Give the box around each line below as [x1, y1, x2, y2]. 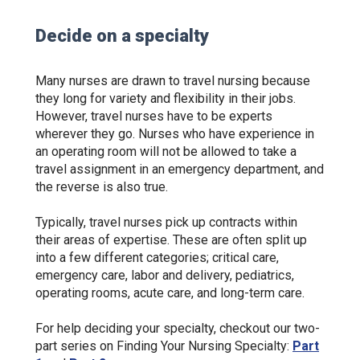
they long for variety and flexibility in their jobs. [35, 91, 296, 106]
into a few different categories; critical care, [35, 250, 279, 265]
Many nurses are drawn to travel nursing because [35, 73, 310, 88]
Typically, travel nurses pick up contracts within [35, 215, 297, 230]
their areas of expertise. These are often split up [35, 232, 307, 247]
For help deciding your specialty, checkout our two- [35, 321, 320, 336]
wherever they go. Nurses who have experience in [35, 126, 314, 141]
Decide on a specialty [35, 26, 209, 46]
